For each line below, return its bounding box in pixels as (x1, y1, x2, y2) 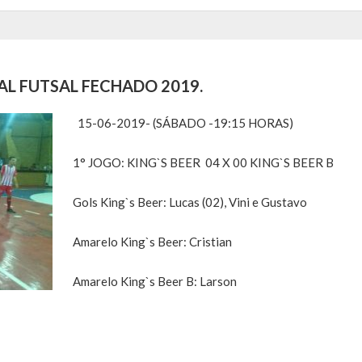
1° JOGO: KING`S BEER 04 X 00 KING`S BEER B (73, 155, 334, 170)
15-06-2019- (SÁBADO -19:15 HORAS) (73, 116, 293, 131)
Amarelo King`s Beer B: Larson (73, 274, 237, 289)
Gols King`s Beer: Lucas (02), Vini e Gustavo (73, 195, 307, 210)
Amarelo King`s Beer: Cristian (73, 234, 232, 250)
